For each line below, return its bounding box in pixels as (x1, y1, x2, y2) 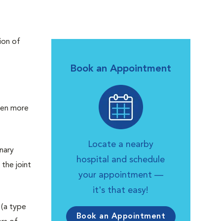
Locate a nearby (88, 140, 154, 149)
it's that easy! (93, 186, 149, 195)
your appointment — (78, 171, 163, 180)
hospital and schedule (76, 155, 165, 164)
